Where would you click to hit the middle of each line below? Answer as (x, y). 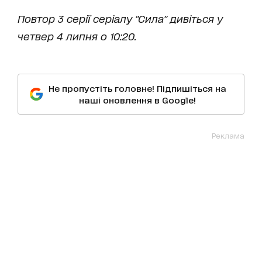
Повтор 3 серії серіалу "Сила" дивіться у (120, 18)
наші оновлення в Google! (137, 99)
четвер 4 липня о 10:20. (77, 35)
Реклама (228, 135)
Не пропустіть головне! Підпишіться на (137, 88)
